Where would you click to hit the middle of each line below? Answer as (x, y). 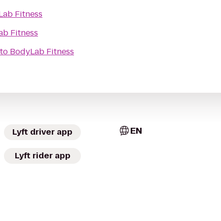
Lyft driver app (42, 132)
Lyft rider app (42, 156)
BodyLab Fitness (42, 52)
